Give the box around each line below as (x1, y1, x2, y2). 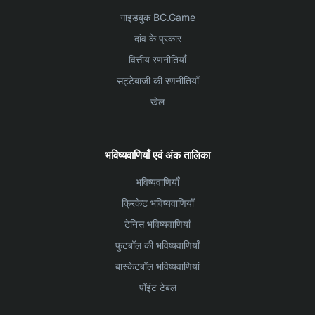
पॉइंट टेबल (139, 281, 176, 294)
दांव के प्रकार (134, 32, 181, 45)
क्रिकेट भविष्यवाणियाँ (121, 197, 194, 210)
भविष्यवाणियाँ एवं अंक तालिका (105, 148, 210, 162)
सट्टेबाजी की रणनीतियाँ (116, 75, 199, 87)
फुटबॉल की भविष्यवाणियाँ (115, 239, 200, 252)
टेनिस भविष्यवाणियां (124, 218, 191, 231)
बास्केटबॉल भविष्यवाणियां (115, 260, 200, 273)
